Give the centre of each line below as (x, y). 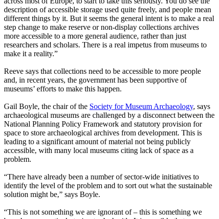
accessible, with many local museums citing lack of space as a (99, 151)
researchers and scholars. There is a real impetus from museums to (105, 45)
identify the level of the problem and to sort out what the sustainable (108, 186)
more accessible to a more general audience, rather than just (95, 36)
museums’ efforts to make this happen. (63, 89)
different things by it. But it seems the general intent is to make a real (109, 19)
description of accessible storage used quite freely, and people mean (108, 10)
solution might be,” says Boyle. (52, 195)
